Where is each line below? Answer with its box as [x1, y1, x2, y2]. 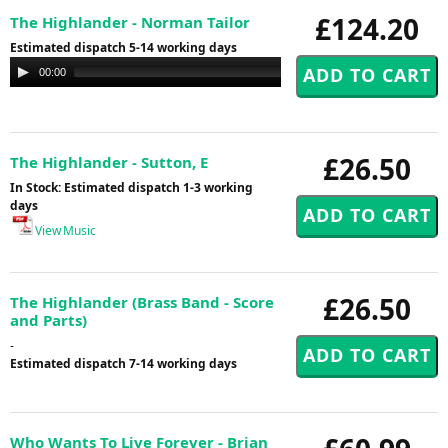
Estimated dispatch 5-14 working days [10, 38, 237, 56]
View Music [33, 221, 96, 239]
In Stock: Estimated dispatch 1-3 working [10, 178, 253, 196]
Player [10, 74, 45, 92]
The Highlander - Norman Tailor [10, 11, 250, 32]
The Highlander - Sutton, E [10, 151, 208, 172]
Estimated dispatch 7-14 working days [10, 354, 237, 372]
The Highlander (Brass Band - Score [10, 291, 274, 312]
